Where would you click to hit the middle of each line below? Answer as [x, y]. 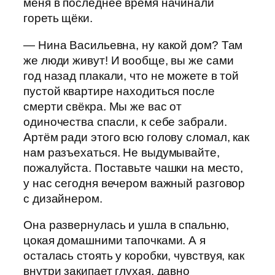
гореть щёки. [58, 18]
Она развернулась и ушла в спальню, [126, 225]
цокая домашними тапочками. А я [114, 241]
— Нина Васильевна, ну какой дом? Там [133, 45]
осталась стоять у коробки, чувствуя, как [134, 256]
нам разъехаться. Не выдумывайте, [122, 152]
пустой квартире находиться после [119, 91]
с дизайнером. [63, 198]
